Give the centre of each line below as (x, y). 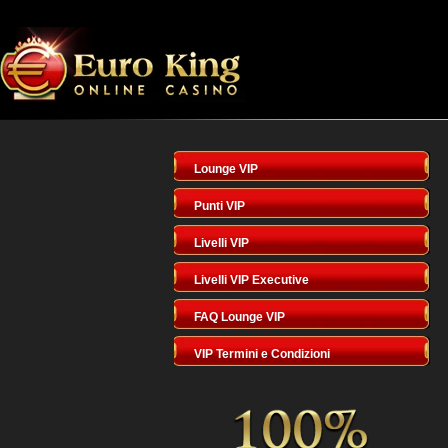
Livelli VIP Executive (251, 280)
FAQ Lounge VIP (239, 317)
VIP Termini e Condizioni (261, 354)
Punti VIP (219, 206)
